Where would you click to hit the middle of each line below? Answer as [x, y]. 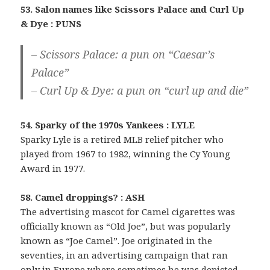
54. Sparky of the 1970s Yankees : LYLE [108, 124]
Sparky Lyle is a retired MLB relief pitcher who [122, 139]
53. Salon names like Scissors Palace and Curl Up [133, 9]
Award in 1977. [53, 168]
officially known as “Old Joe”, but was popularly [126, 226]
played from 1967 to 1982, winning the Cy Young [126, 153]
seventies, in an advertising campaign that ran [124, 255]
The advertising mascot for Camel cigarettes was [128, 211]
